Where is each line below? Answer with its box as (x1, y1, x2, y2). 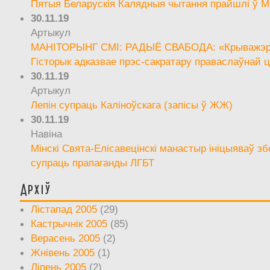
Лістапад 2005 (31, 202, 98, 215)
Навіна (31, 127, 63, 140)
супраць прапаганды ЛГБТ (31, 156, 155, 169)
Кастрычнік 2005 (31, 217, 108, 230)
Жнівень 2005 (31, 246, 95, 259)
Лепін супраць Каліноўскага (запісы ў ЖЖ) (31, 98, 233, 111)
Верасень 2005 (31, 231, 101, 244)
